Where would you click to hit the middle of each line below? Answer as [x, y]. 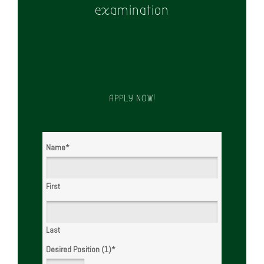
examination [132, 10]
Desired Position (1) [79, 249]
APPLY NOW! [132, 99]
